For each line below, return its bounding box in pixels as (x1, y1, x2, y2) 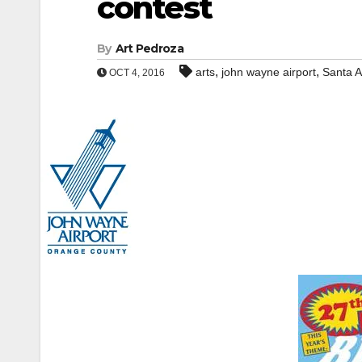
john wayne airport (221, 65, 316, 78)
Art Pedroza (115, 41, 183, 56)
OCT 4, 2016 (107, 67, 165, 78)
